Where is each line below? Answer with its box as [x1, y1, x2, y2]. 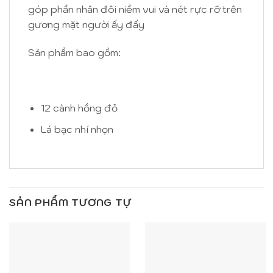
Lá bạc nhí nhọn [40, 122, 113, 135]
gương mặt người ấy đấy [28, 18, 144, 30]
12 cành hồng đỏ [40, 102, 118, 115]
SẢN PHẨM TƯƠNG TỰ [9, 196, 132, 208]
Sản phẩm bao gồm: [28, 46, 121, 58]
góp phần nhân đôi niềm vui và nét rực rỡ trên [28, 2, 242, 15]
